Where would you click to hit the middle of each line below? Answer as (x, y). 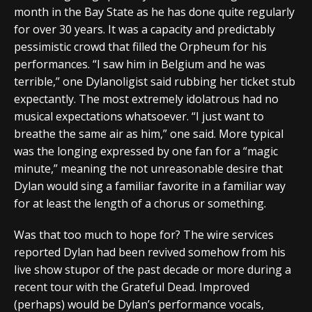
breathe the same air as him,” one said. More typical (149, 133)
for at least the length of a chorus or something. (140, 203)
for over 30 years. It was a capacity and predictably (145, 29)
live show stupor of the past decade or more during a (153, 269)
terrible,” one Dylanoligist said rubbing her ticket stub (155, 81)
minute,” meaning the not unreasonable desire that (148, 168)
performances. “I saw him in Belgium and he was (140, 64)
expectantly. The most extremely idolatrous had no (146, 99)
